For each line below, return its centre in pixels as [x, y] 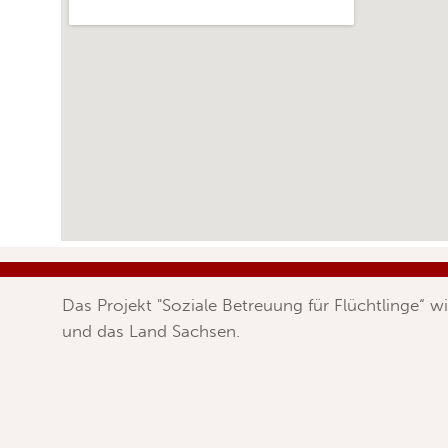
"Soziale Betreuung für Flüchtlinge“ [291, 305]
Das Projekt [110, 305]
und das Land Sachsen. [151, 331]
